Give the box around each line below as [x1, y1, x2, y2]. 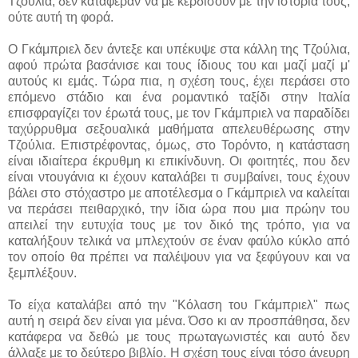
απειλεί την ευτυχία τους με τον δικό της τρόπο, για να [8, 217, 350, 232]
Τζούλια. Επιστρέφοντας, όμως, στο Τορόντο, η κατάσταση [8, 137, 350, 152]
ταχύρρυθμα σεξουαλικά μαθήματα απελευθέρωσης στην [8, 121, 350, 136]
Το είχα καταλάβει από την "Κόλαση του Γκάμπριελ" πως [8, 297, 350, 312]
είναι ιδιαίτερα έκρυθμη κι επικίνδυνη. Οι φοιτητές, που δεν [8, 153, 350, 168]
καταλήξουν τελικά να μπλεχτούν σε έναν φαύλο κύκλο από [8, 233, 350, 248]
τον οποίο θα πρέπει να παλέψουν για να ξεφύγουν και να [8, 249, 350, 264]
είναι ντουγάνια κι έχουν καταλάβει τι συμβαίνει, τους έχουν [8, 169, 350, 184]
